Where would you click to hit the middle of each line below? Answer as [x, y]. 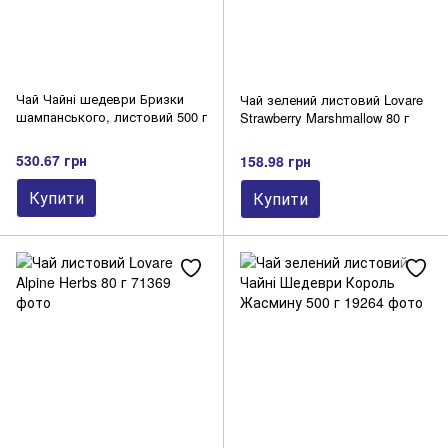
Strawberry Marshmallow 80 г [324, 118]
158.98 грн [275, 160]
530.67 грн [51, 159]
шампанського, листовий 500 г [111, 117]
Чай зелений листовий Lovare [331, 100]
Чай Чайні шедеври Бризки [100, 99]
